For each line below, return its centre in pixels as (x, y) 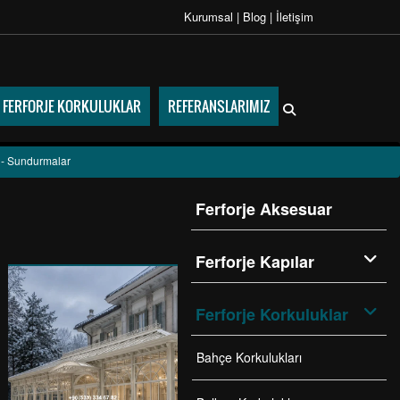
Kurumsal (210, 17)
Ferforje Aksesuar (264, 209)
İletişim (295, 17)
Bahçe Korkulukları (249, 357)
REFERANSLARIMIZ (219, 106)
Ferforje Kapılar (255, 262)
